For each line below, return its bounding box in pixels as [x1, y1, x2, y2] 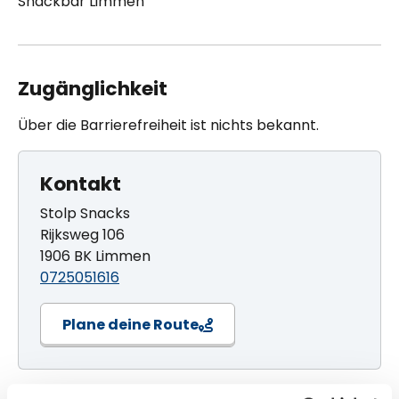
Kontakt [40, 169, 121, 198]
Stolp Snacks [40, 202, 130, 224]
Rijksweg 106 [40, 224, 125, 245]
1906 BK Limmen [40, 245, 151, 266]
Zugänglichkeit [18, 74, 167, 102]
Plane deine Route [62, 313, 199, 335]
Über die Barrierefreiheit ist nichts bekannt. [18, 114, 319, 135]
